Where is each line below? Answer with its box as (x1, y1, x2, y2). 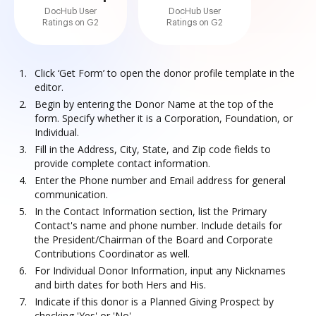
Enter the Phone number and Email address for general (35, 174, 286, 187)
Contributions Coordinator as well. (35, 247, 190, 260)
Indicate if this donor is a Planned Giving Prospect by (35, 295, 274, 308)
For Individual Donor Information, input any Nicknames (35, 264, 286, 277)
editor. (35, 80, 63, 94)
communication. (35, 188, 108, 201)
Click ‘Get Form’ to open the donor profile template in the (35, 66, 295, 80)
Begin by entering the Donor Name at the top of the (35, 97, 274, 111)
